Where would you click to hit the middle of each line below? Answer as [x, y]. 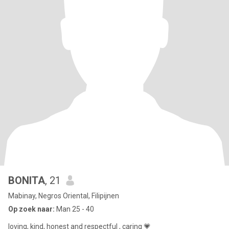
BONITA [27, 180]
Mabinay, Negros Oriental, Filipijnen [64, 196]
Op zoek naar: [31, 209]
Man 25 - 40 [74, 209]
